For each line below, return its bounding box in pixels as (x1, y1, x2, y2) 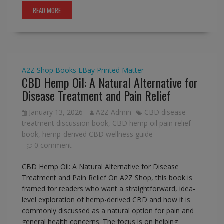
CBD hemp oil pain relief (112, 118, 191, 128)
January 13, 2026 (28, 107, 83, 117)
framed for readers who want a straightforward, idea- (21, 184, 195, 194)
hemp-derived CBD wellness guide (42, 129, 153, 139)
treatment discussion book (21, 118, 108, 128)
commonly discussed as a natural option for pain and (21, 206, 194, 216)
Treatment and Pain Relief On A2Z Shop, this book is (21, 173, 192, 183)
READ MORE (32, 5, 61, 16)
